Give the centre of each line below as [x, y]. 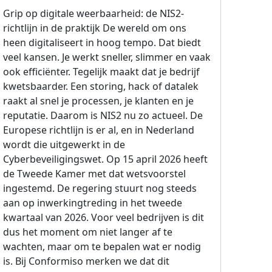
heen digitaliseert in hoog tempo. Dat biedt [102, 42]
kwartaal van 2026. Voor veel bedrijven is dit [104, 217]
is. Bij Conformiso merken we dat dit [86, 261]
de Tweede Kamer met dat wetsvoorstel [94, 174]
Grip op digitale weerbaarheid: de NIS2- [93, 13]
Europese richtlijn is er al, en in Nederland [99, 130]
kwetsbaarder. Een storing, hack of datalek [101, 86]
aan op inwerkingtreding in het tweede [93, 203]
